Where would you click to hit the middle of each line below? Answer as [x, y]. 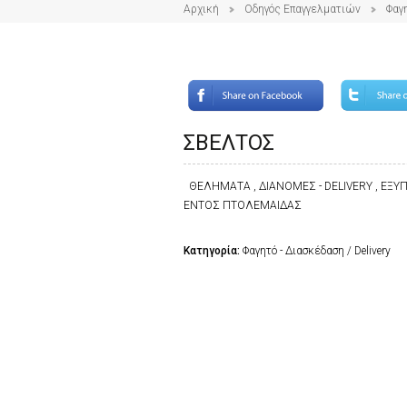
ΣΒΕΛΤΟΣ [229, 142]
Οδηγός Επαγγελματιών [303, 9]
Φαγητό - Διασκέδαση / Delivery [317, 250]
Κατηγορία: [213, 250]
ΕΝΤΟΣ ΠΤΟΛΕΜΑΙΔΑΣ [243, 205]
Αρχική [201, 9]
